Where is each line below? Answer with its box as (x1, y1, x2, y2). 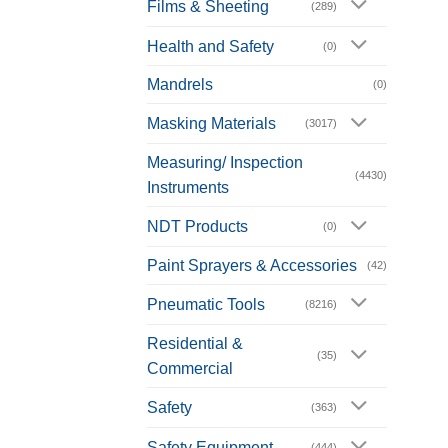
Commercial (147, 359, 233, 377)
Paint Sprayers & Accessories (147, 257, 357, 275)
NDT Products (147, 218, 248, 236)
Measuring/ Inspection (147, 154, 303, 172)
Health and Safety (147, 37, 274, 55)
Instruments (147, 179, 229, 197)
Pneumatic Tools (147, 295, 265, 313)
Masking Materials (147, 115, 276, 133)
